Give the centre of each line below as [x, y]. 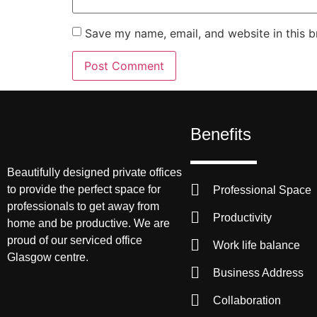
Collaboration [247, 301]
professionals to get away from [83, 207]
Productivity [243, 218]
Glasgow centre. [48, 258]
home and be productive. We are [88, 224]
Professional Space [263, 190]
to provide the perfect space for [84, 190]
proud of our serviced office [75, 241]
